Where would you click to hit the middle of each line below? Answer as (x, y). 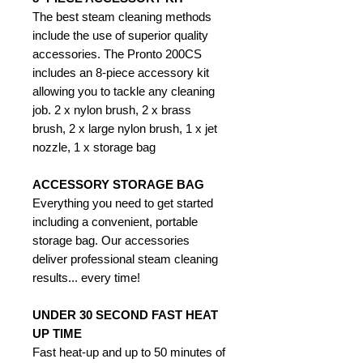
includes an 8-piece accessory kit (121, 73)
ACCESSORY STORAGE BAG (118, 185)
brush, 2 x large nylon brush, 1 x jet (125, 129)
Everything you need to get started (123, 203)
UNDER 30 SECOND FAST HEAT (125, 315)
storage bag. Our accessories (111, 241)
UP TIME (57, 334)
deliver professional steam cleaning (125, 259)
